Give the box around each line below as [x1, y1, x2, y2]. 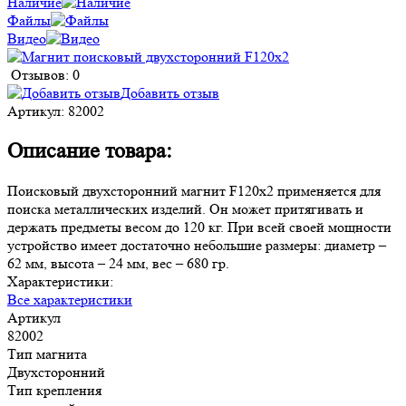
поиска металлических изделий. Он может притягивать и [7, 199, 363, 217]
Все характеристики [7, 290, 132, 308]
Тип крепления [7, 381, 101, 399]
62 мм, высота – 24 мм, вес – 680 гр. [7, 254, 229, 272]
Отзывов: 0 [11, 65, 80, 83]
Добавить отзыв [121, 83, 219, 101]
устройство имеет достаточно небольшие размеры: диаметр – [7, 236, 386, 254]
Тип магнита [7, 344, 87, 362]
